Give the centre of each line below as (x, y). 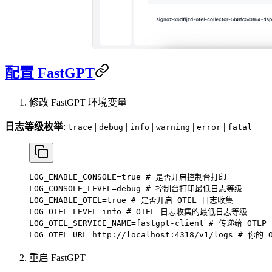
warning (173, 127)
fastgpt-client (172, 223)
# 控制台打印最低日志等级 (194, 189)
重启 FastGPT (57, 258)
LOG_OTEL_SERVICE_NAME (80, 223)
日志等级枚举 (34, 127)
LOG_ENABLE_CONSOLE (73, 177)
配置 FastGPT (50, 73)
